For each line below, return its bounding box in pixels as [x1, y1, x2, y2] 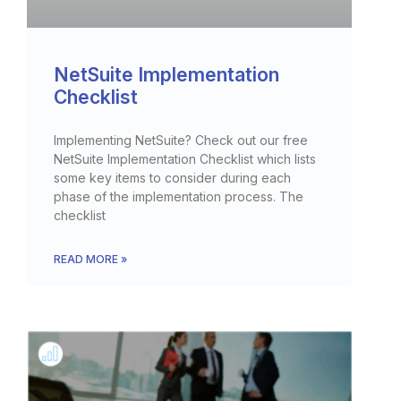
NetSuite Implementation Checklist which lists [54, 151, 316, 167]
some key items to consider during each [54, 170, 291, 186]
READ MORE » [54, 252, 127, 267]
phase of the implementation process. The [54, 189, 303, 205]
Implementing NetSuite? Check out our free [54, 132, 308, 149]
